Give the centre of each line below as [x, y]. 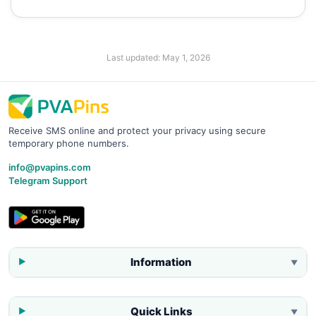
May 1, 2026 [186, 57]
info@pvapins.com [50, 167]
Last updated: [134, 57]
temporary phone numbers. [69, 143]
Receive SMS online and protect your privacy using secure [137, 130]
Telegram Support [48, 180]
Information [161, 262]
